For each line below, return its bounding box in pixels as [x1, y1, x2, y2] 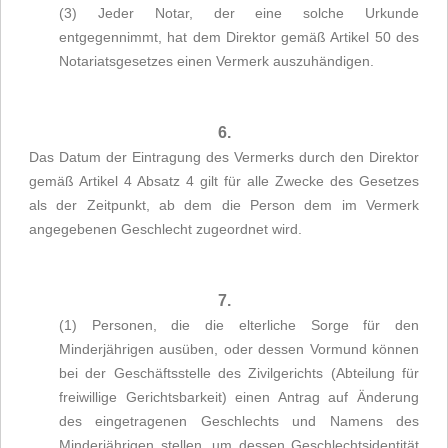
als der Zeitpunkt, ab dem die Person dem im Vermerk [29, 197, 419, 213]
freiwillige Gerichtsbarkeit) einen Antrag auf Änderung [59, 389, 419, 405]
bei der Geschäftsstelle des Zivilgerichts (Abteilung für [59, 365, 419, 381]
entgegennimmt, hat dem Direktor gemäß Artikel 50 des [59, 29, 419, 45]
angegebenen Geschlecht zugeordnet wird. [29, 221, 302, 237]
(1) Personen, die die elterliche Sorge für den [59, 317, 419, 333]
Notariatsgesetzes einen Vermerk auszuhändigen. [59, 53, 374, 69]
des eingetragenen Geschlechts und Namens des [59, 413, 419, 429]
